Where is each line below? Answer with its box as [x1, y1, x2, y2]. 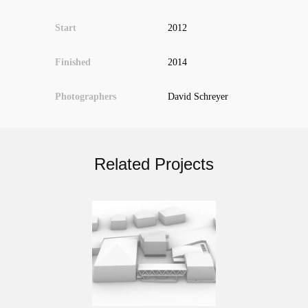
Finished [55, 56, 91, 67]
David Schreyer [168, 91, 228, 102]
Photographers [55, 91, 116, 102]
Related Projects [94, 154, 214, 173]
